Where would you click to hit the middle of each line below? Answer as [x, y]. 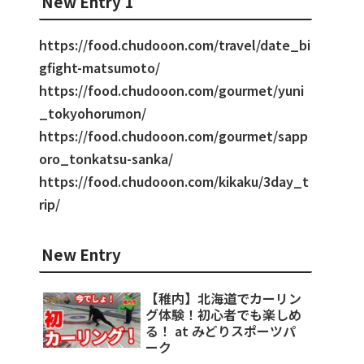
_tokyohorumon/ [93, 113]
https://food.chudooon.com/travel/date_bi [175, 45]
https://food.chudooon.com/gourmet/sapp [173, 136]
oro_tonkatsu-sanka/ [106, 159]
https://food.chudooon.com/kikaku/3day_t [174, 182]
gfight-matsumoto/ [100, 68]
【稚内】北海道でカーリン [223, 298]
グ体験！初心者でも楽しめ [223, 314]
